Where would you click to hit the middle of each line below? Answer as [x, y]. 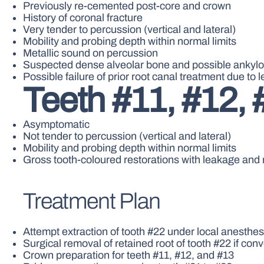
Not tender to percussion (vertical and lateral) [127, 136]
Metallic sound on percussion [91, 53]
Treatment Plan [92, 201]
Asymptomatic [57, 125]
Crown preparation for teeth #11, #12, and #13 [129, 255]
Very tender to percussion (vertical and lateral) [130, 30]
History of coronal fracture [83, 18]
